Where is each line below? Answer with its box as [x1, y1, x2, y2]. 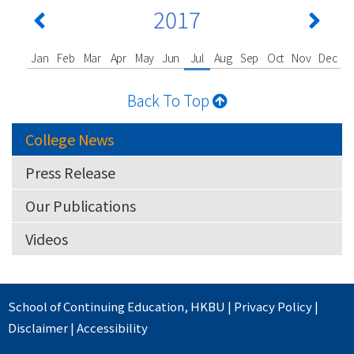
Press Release [25, 161, 115, 183]
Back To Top [126, 88, 213, 111]
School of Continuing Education [8, 297, 184, 314]
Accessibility [77, 318, 148, 336]
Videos [25, 228, 68, 249]
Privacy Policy [234, 297, 312, 314]
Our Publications [25, 194, 136, 216]
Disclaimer [8, 318, 68, 336]
